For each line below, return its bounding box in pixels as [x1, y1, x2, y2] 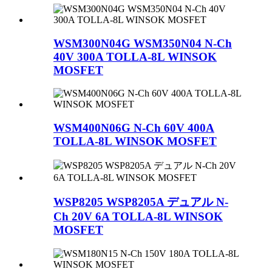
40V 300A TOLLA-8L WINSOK [53, 50, 217, 63]
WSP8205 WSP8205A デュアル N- [53, 195, 228, 209]
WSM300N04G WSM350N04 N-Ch [53, 36, 232, 50]
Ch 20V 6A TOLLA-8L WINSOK [53, 210, 223, 223]
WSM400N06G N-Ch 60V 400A [53, 121, 214, 134]
